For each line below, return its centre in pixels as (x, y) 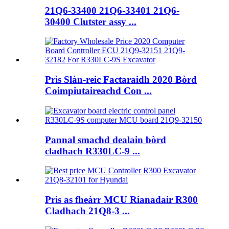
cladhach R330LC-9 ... (93, 151)
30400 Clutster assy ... (91, 21)
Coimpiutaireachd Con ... (98, 91)
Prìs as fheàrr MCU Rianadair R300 (121, 200)
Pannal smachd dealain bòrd (106, 140)
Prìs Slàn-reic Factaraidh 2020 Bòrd (121, 80)
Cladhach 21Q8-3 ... (87, 211)
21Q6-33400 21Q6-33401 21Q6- (112, 10)
